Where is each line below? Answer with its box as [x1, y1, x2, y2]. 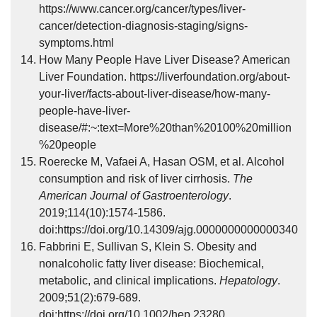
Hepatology [219, 275, 277, 287]
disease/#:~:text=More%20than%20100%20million [39, 122, 292, 134]
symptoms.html [39, 37, 114, 49]
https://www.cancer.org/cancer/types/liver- [39, 3, 246, 15]
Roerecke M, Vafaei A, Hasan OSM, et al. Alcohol [39, 156, 284, 168]
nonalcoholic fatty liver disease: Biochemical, [39, 258, 264, 270]
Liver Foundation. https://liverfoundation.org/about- [39, 71, 290, 83]
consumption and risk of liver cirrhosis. [39, 173, 233, 185]
